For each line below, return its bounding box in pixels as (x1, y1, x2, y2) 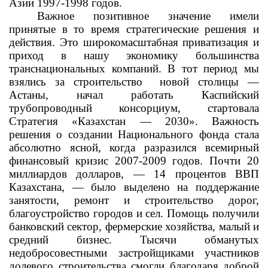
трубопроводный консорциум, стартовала (9, 102, 259, 114)
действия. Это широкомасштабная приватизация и (9, 36, 259, 48)
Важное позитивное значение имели (37, 10, 259, 22)
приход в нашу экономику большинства (9, 49, 259, 62)
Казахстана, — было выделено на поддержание (9, 181, 259, 193)
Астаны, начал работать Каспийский (9, 89, 259, 101)
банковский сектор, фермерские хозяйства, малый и (9, 220, 259, 233)
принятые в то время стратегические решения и (9, 23, 259, 35)
